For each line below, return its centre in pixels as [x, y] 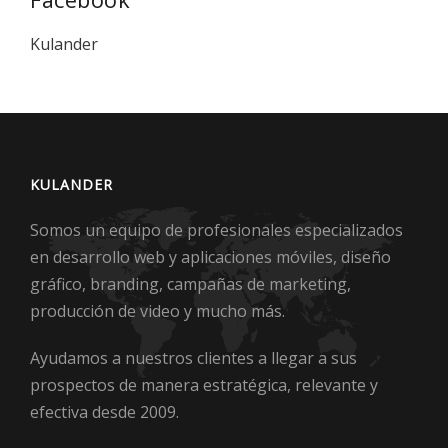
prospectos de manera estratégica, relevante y [204, 384]
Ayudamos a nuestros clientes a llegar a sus [193, 357]
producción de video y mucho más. [157, 310]
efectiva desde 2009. [104, 411]
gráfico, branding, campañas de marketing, [190, 283]
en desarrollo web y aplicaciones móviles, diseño [210, 256]
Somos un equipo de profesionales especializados [216, 229]
